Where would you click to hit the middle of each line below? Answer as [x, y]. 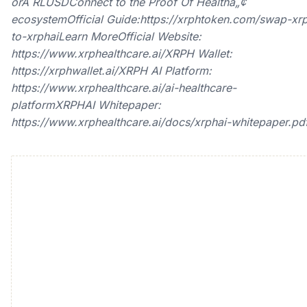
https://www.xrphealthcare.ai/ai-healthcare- [124, 88]
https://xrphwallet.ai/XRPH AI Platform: [111, 71]
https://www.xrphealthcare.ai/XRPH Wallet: [122, 53]
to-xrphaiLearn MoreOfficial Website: [106, 36]
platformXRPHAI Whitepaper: [86, 105]
